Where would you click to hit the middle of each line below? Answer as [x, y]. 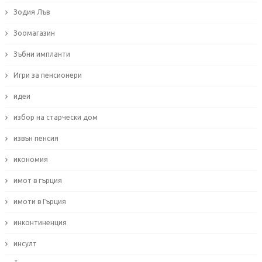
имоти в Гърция [39, 202]
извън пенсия [36, 139]
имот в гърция [37, 181]
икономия [30, 160]
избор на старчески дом [55, 118]
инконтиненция [40, 223]
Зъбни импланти [42, 54]
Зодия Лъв [31, 12]
